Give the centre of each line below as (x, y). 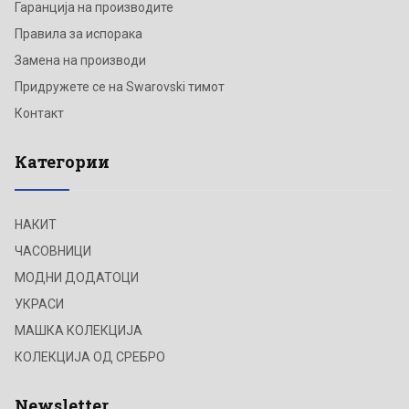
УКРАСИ (39, 304)
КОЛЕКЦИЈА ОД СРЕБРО (90, 357)
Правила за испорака (79, 33)
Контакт (39, 113)
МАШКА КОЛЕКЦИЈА (79, 330)
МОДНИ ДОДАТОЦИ (77, 277)
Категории (62, 161)
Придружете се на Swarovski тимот (120, 86)
